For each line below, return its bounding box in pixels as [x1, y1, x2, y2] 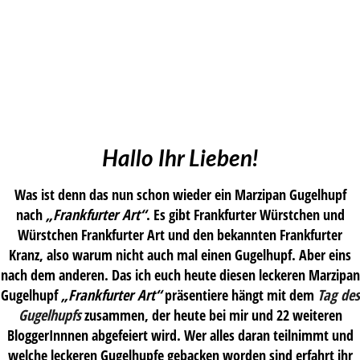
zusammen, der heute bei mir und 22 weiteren [80, 304, 342, 325]
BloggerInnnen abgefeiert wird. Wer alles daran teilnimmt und [6, 324, 354, 345]
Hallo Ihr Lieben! [102, 148, 258, 171]
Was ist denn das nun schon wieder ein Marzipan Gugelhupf [14, 183, 346, 204]
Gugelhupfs [18, 304, 81, 325]
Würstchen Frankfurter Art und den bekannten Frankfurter [18, 223, 342, 244]
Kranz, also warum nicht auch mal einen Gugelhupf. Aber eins [9, 243, 351, 264]
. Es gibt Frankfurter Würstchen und [145, 203, 345, 224]
